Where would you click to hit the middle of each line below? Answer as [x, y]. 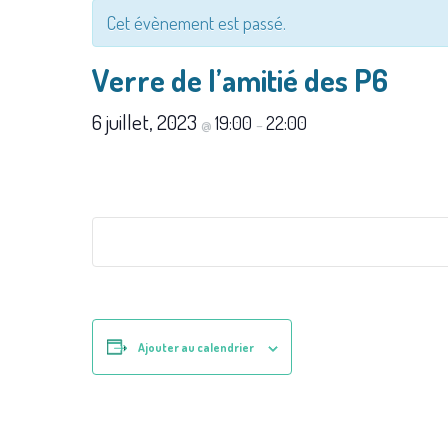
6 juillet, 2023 [146, 121]
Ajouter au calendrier [195, 347]
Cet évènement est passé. [196, 23]
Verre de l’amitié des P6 [240, 80]
